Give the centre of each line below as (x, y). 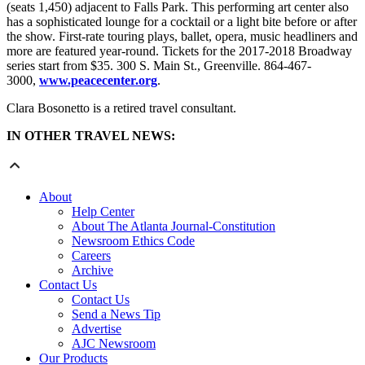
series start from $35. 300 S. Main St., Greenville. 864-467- (159, 65)
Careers (91, 255)
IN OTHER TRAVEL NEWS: (91, 135)
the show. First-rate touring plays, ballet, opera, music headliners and (182, 36)
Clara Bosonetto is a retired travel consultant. (121, 108)
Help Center (103, 211)
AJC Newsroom (114, 343)
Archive (92, 270)
